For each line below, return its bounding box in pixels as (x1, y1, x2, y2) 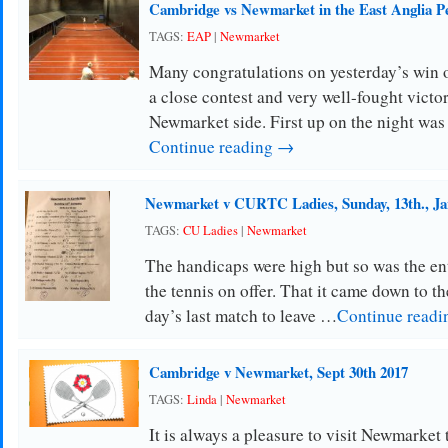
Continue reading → (148, 135, 294, 158)
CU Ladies (182, 222, 238, 239)
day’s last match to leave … (144, 304, 337, 327)
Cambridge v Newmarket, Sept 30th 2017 (148, 361, 408, 383)
